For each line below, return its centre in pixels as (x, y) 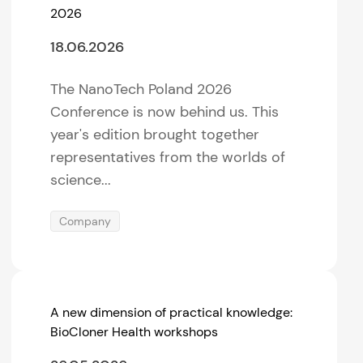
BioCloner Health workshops (135, 331)
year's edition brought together (155, 134)
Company (85, 221)
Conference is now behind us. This (165, 111)
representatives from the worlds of (168, 157)
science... (81, 179)
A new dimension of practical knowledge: (172, 312)
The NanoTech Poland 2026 (141, 89)
